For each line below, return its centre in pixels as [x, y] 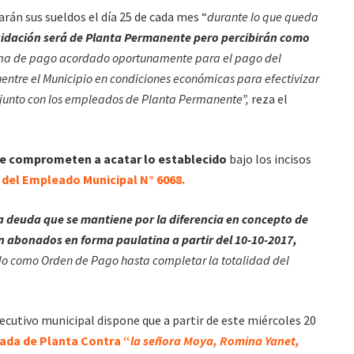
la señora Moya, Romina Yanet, [215, 340]
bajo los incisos [269, 158]
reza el [268, 98]
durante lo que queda [263, 16]
